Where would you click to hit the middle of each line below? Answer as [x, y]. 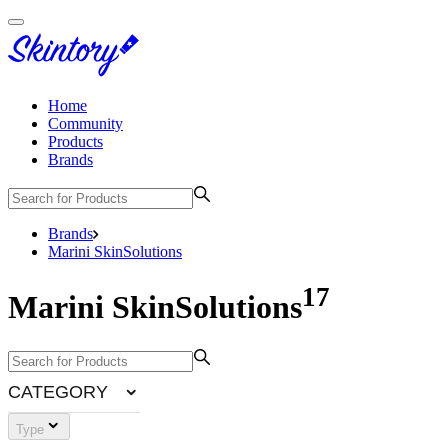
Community [85, 123]
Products [75, 141]
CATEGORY [58, 391]
